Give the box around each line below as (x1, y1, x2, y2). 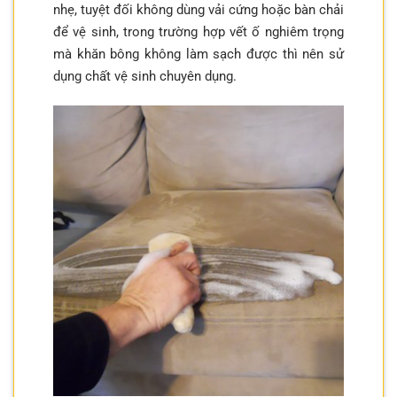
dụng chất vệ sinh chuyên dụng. (53, 67, 237, 84)
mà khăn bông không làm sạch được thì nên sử (53, 45, 344, 62)
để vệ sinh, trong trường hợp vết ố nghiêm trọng (53, 23, 344, 40)
